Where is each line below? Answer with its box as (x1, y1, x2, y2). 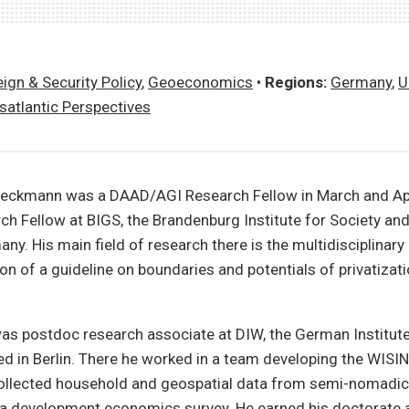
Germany (330, 73, 392, 91)
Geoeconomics (148, 73, 253, 91)
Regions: (265, 73, 327, 91)
